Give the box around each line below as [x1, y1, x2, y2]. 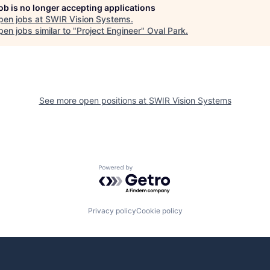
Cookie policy [136, 206, 183, 216]
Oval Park [147, 25, 186, 36]
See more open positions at [39, 95, 149, 105]
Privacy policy [87, 206, 136, 216]
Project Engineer [77, 25, 141, 36]
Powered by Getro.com [98, 164, 204, 177]
